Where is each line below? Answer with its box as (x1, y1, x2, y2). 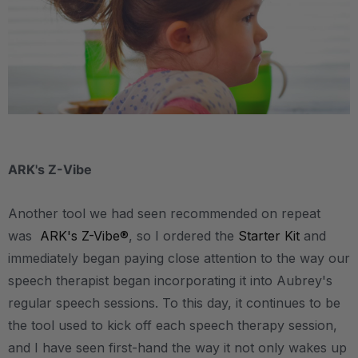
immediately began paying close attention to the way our (8, 249, 350, 266)
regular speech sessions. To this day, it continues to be (8, 294, 340, 311)
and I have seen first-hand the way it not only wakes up (8, 339, 347, 356)
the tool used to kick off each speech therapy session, (8, 316, 337, 333)
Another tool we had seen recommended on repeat (8, 205, 320, 221)
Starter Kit (238, 227, 300, 244)
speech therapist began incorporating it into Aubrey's (8, 272, 332, 288)
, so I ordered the (129, 227, 238, 244)
